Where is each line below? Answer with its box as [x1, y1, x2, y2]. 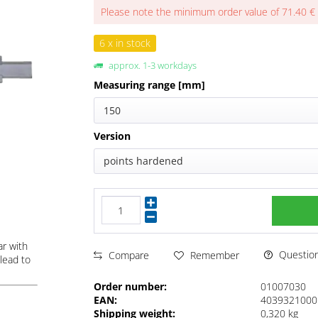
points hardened [104, 154, 184, 168]
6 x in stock [99, 36, 151, 50]
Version [94, 128, 131, 143]
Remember [190, 248, 240, 262]
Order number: [94, 280, 168, 294]
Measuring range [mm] [94, 78, 206, 92]
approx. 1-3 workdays [106, 59, 197, 72]
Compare [106, 248, 150, 262]
